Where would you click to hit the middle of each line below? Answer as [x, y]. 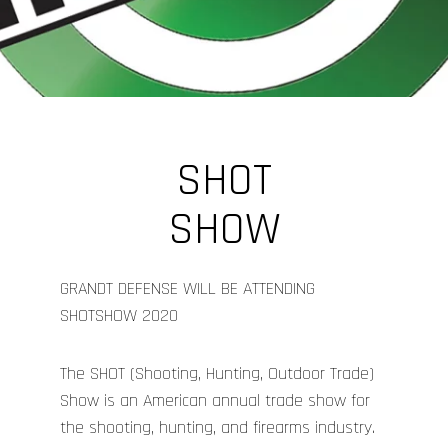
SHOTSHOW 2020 [119, 315]
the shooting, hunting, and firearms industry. [217, 428]
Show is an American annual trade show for [215, 401]
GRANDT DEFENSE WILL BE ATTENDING [187, 288]
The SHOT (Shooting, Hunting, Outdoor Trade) [217, 374]
